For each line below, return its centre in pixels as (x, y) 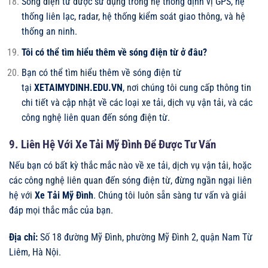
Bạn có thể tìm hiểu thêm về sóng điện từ (101, 73)
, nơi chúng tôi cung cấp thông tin (187, 88)
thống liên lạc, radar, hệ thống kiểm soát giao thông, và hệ (133, 17)
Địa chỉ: (23, 237)
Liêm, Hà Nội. (35, 252)
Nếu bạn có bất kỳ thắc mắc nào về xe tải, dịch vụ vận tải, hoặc (130, 165)
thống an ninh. (49, 32)
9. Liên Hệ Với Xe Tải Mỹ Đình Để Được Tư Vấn (112, 145)
